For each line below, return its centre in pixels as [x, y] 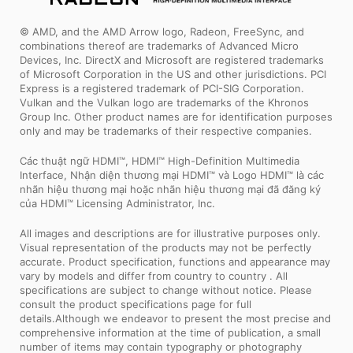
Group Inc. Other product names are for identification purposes [176, 116]
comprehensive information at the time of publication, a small [170, 332]
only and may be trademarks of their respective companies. [166, 130]
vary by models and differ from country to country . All [154, 275]
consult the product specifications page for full [136, 304]
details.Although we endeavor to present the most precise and [175, 318]
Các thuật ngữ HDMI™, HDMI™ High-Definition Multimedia [160, 160]
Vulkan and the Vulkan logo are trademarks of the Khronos [164, 102]
